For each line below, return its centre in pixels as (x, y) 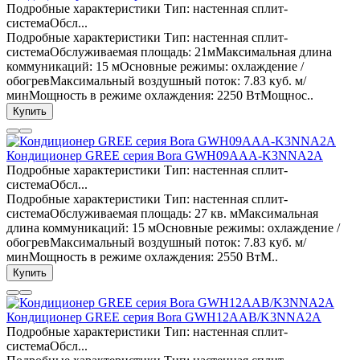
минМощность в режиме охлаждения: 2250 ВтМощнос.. (160, 96)
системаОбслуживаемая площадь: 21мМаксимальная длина (169, 52)
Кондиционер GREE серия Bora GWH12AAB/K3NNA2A (164, 317)
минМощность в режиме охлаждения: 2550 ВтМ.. (142, 257)
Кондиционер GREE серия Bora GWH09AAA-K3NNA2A (165, 156)
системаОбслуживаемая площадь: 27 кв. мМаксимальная (162, 214)
